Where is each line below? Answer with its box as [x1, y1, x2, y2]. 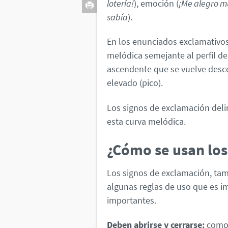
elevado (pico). [107, 77, 163, 89]
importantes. [107, 194, 156, 206]
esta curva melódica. [107, 115, 186, 127]
